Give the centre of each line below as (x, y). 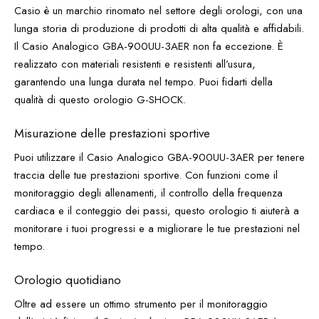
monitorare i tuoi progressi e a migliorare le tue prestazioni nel (157, 229)
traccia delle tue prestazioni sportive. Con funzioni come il (146, 175)
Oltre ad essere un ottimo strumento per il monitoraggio (141, 304)
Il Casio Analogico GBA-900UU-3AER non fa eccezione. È (149, 46)
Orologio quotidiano (68, 279)
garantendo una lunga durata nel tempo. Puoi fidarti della (143, 82)
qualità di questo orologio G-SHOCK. (100, 100)
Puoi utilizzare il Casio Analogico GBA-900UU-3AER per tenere (159, 157)
